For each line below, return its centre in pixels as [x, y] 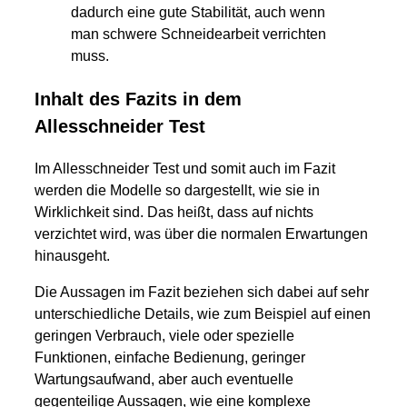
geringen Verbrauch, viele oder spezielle [164, 336]
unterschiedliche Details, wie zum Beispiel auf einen [203, 314]
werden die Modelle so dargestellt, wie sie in [177, 191]
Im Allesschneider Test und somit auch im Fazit [185, 169]
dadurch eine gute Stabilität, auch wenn [198, 13]
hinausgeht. [72, 256]
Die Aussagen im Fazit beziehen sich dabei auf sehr [202, 293]
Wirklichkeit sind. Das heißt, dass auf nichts [174, 213]
